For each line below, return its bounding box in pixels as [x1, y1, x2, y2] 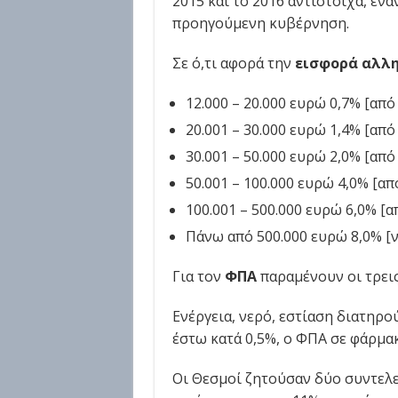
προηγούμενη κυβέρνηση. [171, 13, 349, 33]
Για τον [171, 267, 225, 286]
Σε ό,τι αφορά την [171, 53, 295, 73]
